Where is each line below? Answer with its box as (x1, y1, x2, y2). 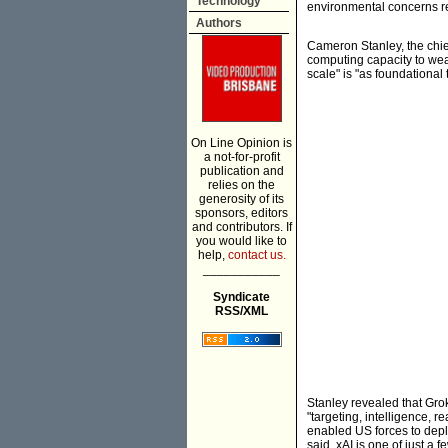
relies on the (208, 178, 275, 192)
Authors (196, 16, 242, 30)
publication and (199, 164, 284, 178)
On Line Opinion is (191, 136, 292, 150)
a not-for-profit (203, 150, 280, 164)
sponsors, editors (195, 206, 288, 220)
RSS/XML (215, 304, 268, 318)
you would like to (196, 234, 287, 248)
